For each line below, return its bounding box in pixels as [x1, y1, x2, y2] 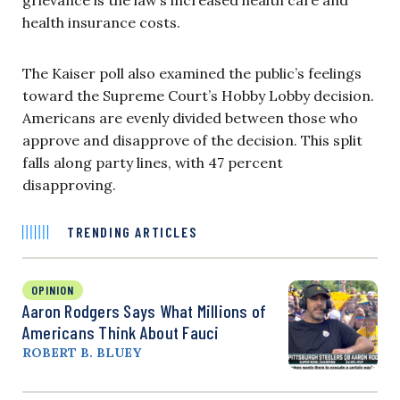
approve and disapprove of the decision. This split [22, 130, 362, 149]
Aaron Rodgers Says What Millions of [22, 299, 267, 321]
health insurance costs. [22, 12, 180, 31]
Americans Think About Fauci [22, 321, 220, 343]
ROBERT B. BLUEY [22, 344, 141, 361]
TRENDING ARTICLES [67, 222, 197, 240]
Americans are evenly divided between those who [22, 108, 358, 127]
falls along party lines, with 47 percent [22, 153, 283, 171]
